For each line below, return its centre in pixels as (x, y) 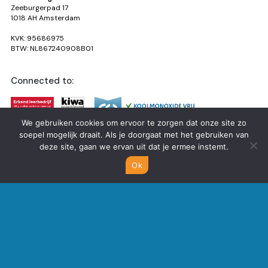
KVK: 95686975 (37, 39)
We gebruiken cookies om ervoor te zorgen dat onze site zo (134, 123)
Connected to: (42, 81)
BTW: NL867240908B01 (52, 49)
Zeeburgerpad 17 (39, 8)
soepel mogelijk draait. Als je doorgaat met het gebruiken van (134, 135)
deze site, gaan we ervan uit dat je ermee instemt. (134, 147)
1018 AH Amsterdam (45, 18)
